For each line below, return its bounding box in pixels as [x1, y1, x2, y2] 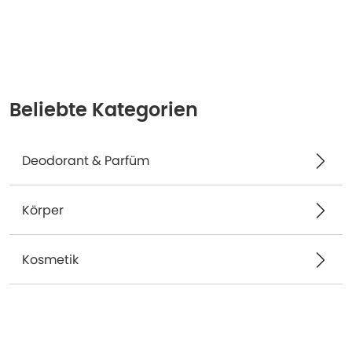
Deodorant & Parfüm [22, 152, 149, 170]
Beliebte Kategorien [9, 101, 198, 120]
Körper [22, 201, 64, 219]
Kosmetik [22, 251, 79, 269]
